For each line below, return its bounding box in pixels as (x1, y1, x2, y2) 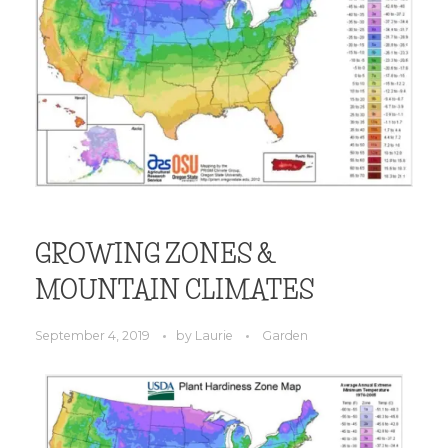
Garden (262, 327, 308, 343)
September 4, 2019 (35, 327, 150, 343)
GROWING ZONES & (35, 239, 275, 270)
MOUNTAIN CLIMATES (35, 275, 314, 306)
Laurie (195, 327, 236, 343)
